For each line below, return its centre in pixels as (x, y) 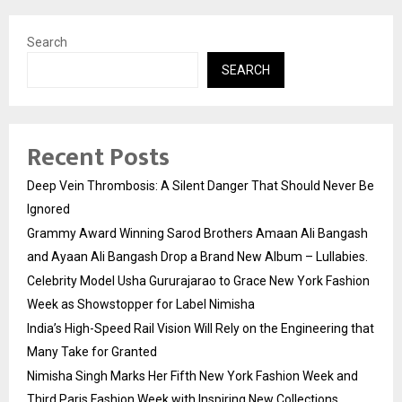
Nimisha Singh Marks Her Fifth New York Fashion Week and (192, 376)
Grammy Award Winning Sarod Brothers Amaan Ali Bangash (197, 234)
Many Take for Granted (92, 352)
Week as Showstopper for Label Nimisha (141, 305)
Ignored (48, 210)
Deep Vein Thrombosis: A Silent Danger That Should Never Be (201, 186)
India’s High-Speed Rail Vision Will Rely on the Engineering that (201, 329)
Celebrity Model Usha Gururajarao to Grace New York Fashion (198, 281)
